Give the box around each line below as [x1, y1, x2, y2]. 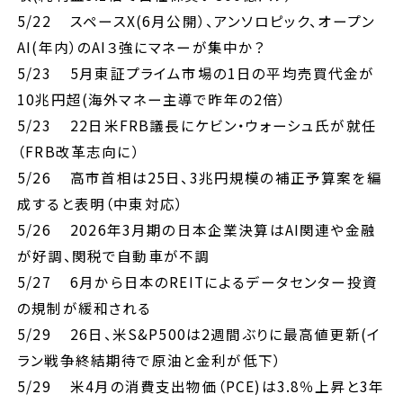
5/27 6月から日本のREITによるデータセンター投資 [17, 271, 378, 291]
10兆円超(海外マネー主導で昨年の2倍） [17, 88, 287, 109]
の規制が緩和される [17, 297, 152, 318]
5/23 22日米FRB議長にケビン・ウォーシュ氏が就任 [17, 114, 377, 135]
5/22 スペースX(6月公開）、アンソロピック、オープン [17, 10, 376, 31]
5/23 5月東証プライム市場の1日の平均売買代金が [17, 62, 375, 83]
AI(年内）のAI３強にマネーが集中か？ [17, 36, 266, 57]
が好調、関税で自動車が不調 [17, 245, 210, 265]
